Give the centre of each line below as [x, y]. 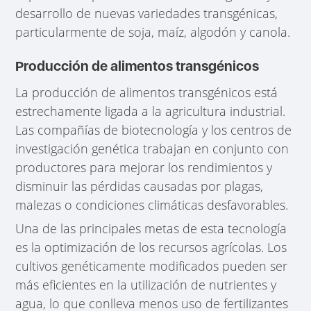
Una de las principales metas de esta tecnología [151, 228]
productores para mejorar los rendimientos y [144, 167]
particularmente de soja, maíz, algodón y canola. [153, 32]
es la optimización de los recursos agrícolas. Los [151, 247]
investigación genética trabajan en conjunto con [152, 148]
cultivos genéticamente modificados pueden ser [152, 266]
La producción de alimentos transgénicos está [147, 92]
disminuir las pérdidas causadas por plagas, [140, 186]
